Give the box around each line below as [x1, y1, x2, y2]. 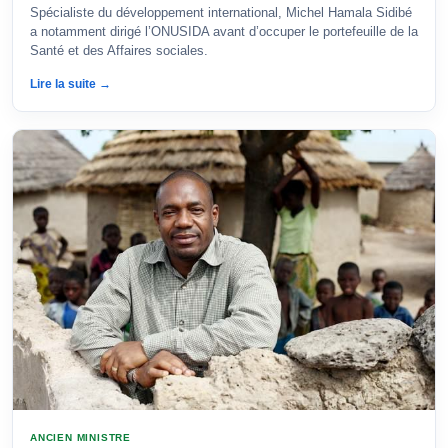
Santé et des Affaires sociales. [30, 43, 208, 58]
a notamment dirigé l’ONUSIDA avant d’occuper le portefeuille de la [30, 24, 418, 39]
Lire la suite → [30, 77, 111, 91]
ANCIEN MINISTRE [30, 432, 131, 443]
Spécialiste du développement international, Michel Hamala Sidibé [30, 5, 412, 20]
